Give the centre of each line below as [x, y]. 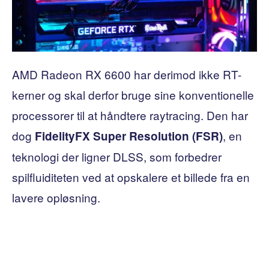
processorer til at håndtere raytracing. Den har [130, 115]
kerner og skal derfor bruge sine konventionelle [133, 94]
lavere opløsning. [56, 197]
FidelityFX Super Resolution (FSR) [129, 136]
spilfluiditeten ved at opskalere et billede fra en [131, 177]
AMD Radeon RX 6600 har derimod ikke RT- [127, 74]
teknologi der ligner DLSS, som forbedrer [117, 156]
